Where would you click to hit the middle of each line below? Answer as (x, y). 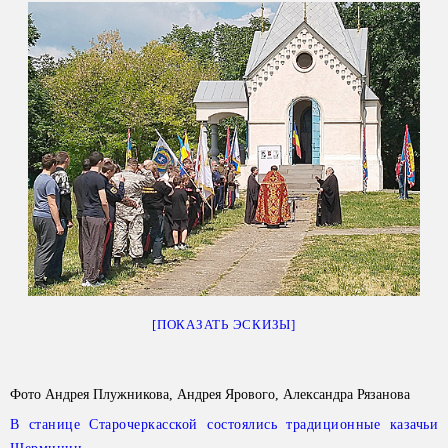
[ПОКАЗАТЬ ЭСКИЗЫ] (224, 324)
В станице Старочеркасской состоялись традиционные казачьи (224, 424)
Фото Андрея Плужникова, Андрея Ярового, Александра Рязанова (210, 394)
